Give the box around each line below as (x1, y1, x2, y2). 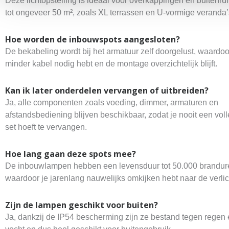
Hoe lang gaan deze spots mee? (5, 148, 136, 159)
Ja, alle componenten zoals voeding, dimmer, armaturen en (5, 98, 218, 107)
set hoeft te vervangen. (5, 122, 87, 131)
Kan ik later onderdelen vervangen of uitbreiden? (5, 84, 209, 96)
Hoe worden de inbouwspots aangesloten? (5, 33, 180, 45)
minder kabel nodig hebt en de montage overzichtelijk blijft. (5, 59, 217, 68)
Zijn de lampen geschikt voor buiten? (5, 199, 158, 211)
